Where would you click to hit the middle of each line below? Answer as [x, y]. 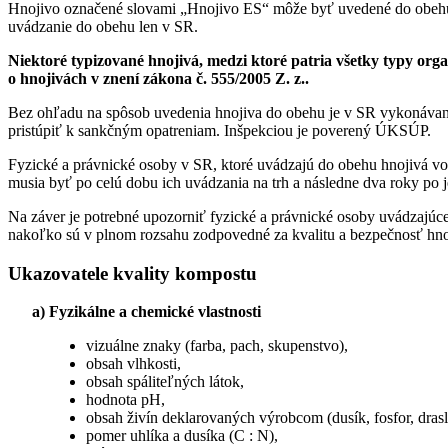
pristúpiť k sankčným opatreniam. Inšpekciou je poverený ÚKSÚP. [219, 130]
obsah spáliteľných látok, [164, 382]
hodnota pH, [125, 400]
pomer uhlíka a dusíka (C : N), [181, 436]
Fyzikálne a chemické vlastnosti [155, 312]
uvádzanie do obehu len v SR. [103, 26]
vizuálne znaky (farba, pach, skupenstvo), [216, 346]
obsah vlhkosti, [133, 364]
